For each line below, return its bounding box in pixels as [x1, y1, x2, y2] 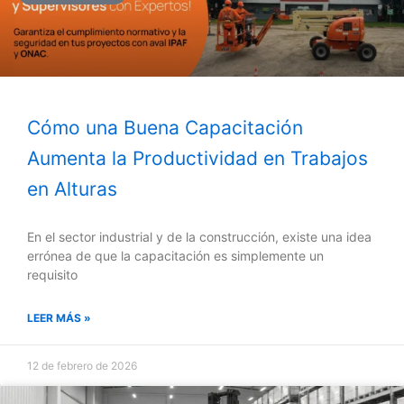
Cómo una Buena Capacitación [27, 116, 303, 140]
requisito [27, 267, 78, 283]
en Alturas [27, 178, 117, 201]
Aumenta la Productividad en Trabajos [27, 147, 368, 170]
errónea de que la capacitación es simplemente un [27, 248, 324, 264]
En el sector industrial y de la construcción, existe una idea [27, 229, 372, 245]
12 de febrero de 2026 [27, 359, 137, 373]
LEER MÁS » [27, 311, 91, 326]
